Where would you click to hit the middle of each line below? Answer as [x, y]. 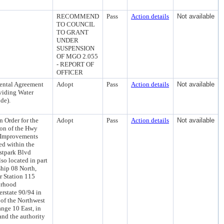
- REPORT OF [75, 64]
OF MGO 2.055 [77, 56]
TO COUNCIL [76, 24]
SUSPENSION [75, 48]
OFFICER [70, 72]
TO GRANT [72, 32]
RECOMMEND [78, 16]
